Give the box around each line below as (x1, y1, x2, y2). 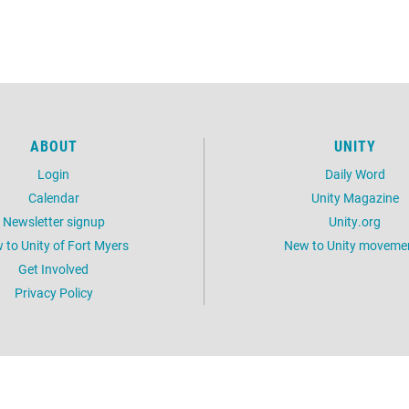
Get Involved (18, 260, 89, 278)
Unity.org (329, 213, 381, 230)
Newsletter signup (2, 213, 105, 230)
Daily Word (324, 165, 385, 183)
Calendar (27, 189, 79, 206)
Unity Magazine (310, 189, 399, 206)
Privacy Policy (14, 284, 93, 301)
